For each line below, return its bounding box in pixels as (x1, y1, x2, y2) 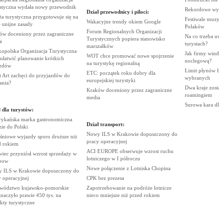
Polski (14, 124, 28, 130)
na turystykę (86, 60, 116, 66)
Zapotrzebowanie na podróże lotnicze (86, 185, 172, 191)
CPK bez (86, 175, 108, 181)
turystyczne (8, 199, 35, 205)
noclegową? (184, 58, 212, 64)
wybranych (184, 75, 210, 81)
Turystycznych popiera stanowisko (86, 36, 165, 42)
